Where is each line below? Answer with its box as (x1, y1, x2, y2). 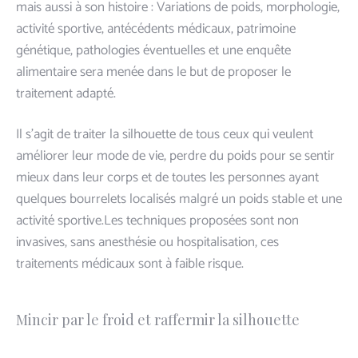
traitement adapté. (16, 82, 116, 105)
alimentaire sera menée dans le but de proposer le (16, 60, 291, 83)
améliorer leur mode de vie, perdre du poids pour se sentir (16, 144, 335, 167)
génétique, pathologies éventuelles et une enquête (16, 38, 291, 62)
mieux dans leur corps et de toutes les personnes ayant (16, 165, 319, 189)
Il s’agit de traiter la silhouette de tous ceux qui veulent (16, 122, 313, 145)
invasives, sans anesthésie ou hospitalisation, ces (16, 230, 279, 253)
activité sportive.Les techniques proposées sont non (16, 209, 299, 232)
